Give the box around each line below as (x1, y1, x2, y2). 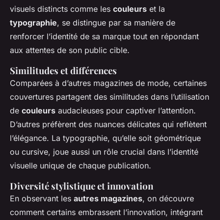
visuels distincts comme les (10, 4, 113, 14)
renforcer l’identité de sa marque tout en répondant (10, 31, 199, 42)
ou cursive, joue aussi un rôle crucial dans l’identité (10, 147, 198, 157)
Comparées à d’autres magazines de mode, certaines (10, 78, 207, 88)
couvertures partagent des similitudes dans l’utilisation (10, 92, 209, 102)
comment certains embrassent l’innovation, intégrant (10, 207, 203, 218)
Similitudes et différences (10, 64, 117, 77)
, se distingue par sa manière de (57, 18, 175, 28)
